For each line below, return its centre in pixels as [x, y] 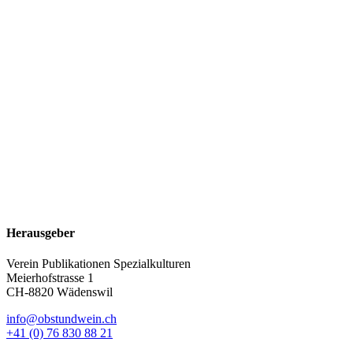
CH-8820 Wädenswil [59, 292]
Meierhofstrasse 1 [50, 278]
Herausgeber [41, 233]
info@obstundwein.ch [61, 319]
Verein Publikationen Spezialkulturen [98, 264]
